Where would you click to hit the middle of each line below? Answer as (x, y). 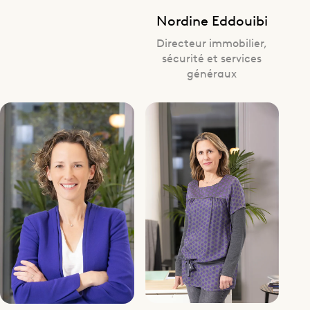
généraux (212, 73)
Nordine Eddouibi (212, 20)
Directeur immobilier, (212, 43)
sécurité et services (212, 58)
